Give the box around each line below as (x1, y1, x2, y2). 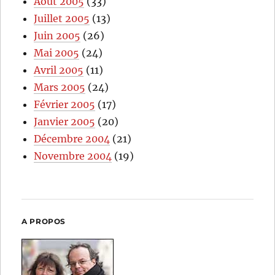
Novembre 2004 (34, 149, 112, 162)
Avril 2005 (34, 63, 84, 76)
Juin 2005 (34, 29, 81, 42)
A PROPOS (21, 216, 66, 226)
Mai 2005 (34, 46, 80, 59)
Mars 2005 (34, 80, 86, 93)
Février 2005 (34, 98, 96, 110)
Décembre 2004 (34, 132, 110, 145)
